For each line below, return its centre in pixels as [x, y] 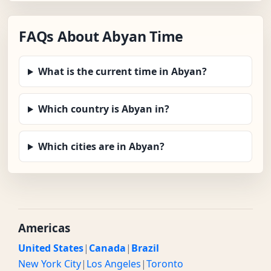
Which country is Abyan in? [103, 109]
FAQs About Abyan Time [101, 37]
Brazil [145, 248]
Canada [107, 248]
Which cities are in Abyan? [101, 147]
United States [51, 248]
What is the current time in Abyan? [122, 72]
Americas [44, 228]
